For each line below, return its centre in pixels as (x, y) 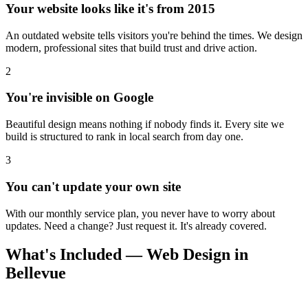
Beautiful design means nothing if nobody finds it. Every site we (145, 124)
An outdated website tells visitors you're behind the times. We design (154, 35)
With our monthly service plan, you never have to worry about (140, 213)
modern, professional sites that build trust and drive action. (131, 47)
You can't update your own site (93, 186)
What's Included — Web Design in (127, 255)
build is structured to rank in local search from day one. (124, 137)
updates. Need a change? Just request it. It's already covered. (136, 225)
